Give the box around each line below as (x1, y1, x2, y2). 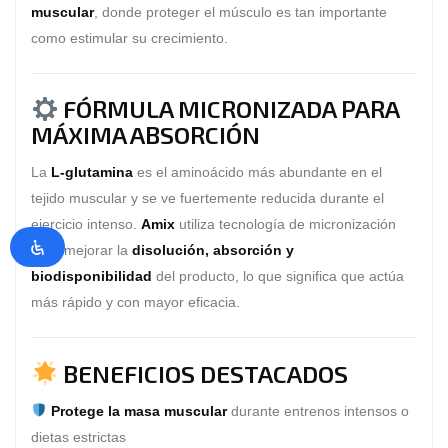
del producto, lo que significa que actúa (152, 268, 404, 285)
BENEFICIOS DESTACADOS (63, 358, 349, 388)
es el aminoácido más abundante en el (133, 164, 382, 181)
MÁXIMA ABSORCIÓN (31, 120, 260, 150)
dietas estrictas (31, 428, 126, 445)
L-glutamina (51, 164, 133, 181)
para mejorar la (31, 242, 132, 259)
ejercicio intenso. (31, 216, 141, 233)
